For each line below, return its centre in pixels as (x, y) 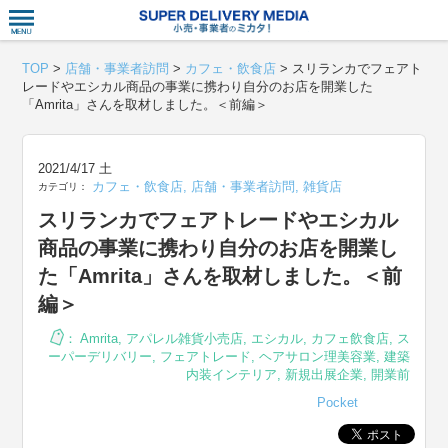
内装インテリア (231, 374)
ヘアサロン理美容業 (317, 356)
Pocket (337, 402)
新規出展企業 (323, 374)
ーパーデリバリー (99, 356)
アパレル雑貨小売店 (184, 338)
